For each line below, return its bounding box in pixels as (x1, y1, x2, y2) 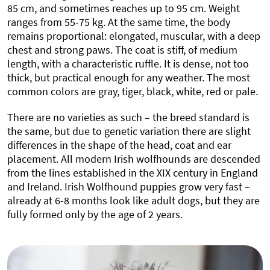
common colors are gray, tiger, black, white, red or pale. (7, 84, 258, 98)
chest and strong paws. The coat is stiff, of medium (7, 42, 237, 57)
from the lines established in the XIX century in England (7, 165, 258, 180)
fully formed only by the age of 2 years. (7, 207, 183, 221)
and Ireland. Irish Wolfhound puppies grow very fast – (7, 179, 250, 193)
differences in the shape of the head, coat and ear (7, 137, 231, 152)
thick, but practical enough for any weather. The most (7, 70, 250, 84)
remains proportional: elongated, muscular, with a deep (7, 28, 260, 43)
